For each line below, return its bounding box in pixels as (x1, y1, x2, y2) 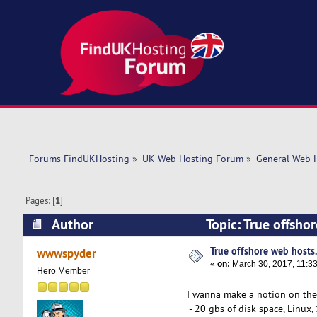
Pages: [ (25, 195, 56, 207)
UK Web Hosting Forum (142, 152, 243, 166)
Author (51, 214, 93, 234)
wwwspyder (37, 245, 97, 262)
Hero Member (36, 266, 90, 277)
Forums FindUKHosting (28, 152, 129, 166)
